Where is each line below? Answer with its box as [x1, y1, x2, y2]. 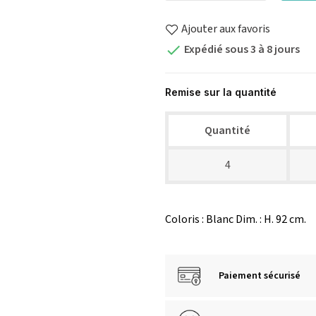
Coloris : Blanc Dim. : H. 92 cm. [165, 212, 306, 228]
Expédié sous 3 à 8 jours [182, 42, 300, 58]
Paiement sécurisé [219, 269, 300, 284]
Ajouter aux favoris [181, 21, 270, 37]
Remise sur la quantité [165, 86, 276, 99]
